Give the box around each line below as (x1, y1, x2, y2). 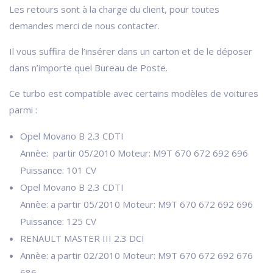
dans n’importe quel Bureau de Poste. (9, 61, 168, 74)
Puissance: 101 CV (20, 163, 96, 176)
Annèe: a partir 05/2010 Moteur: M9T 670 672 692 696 (20, 197, 253, 210)
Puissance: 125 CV (20, 214, 96, 227)
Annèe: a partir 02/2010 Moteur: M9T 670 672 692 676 (20, 249, 253, 261)
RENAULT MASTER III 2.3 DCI (20, 232, 144, 244)
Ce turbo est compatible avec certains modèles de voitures (9, 87, 258, 99)
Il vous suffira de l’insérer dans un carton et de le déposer (9, 44, 252, 57)
